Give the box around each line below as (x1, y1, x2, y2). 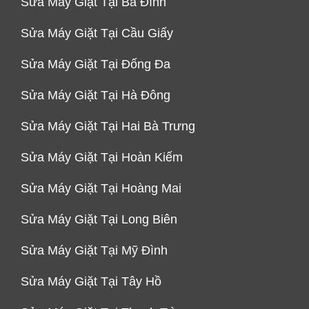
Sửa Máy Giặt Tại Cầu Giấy (21, 26, 173, 40)
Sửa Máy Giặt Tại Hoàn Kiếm (21, 150, 183, 164)
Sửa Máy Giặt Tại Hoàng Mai (21, 181, 181, 195)
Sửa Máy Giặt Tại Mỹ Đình (21, 243, 168, 257)
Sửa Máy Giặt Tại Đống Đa (21, 57, 170, 71)
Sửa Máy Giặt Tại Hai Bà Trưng (21, 119, 195, 133)
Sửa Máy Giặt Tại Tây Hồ (21, 274, 161, 288)
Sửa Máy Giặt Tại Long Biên (21, 212, 177, 226)
